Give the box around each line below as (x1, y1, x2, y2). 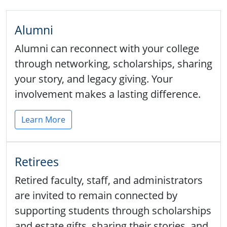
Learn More (21, 113, 65, 125)
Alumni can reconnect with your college (15, 41, 199, 55)
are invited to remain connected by (15, 188, 177, 202)
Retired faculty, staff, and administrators (15, 173, 203, 187)
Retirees (15, 153, 59, 170)
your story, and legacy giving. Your (15, 71, 173, 86)
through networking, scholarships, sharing (15, 56, 212, 70)
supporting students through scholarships (15, 203, 211, 217)
